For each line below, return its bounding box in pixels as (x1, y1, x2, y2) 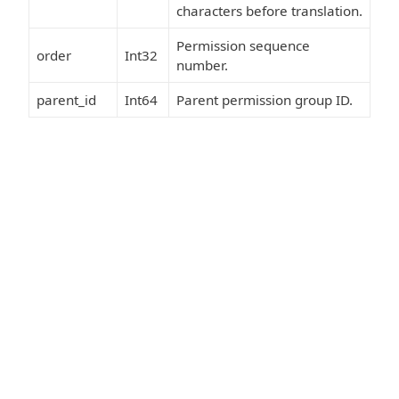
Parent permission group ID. (176, 91, 353, 110)
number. (176, 56, 228, 75)
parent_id (37, 91, 96, 110)
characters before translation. (176, 2, 362, 20)
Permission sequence (176, 37, 310, 55)
